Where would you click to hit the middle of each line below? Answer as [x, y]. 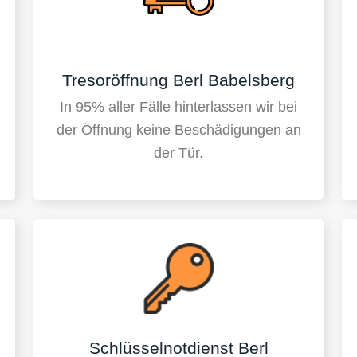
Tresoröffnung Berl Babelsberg [178, 80]
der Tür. [178, 153]
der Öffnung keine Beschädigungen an [178, 130]
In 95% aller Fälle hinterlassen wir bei [178, 107]
